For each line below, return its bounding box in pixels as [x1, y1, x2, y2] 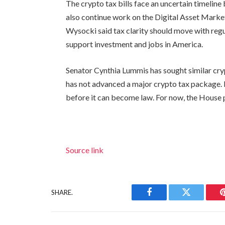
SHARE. [51, 188, 73, 196]
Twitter [185, 195, 212, 204]
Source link [66, 145, 104, 155]
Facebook [148, 195, 184, 204]
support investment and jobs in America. [66, 39, 203, 49]
